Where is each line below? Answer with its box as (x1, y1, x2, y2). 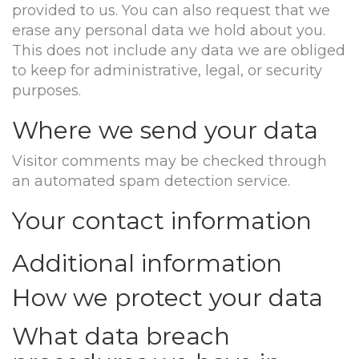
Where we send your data (12, 115, 318, 145)
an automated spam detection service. (12, 172, 290, 190)
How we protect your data (12, 283, 323, 313)
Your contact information (12, 206, 312, 236)
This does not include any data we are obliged (12, 42, 345, 59)
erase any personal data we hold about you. (12, 22, 325, 39)
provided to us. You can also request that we (12, 2, 330, 19)
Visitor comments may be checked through (12, 152, 327, 170)
